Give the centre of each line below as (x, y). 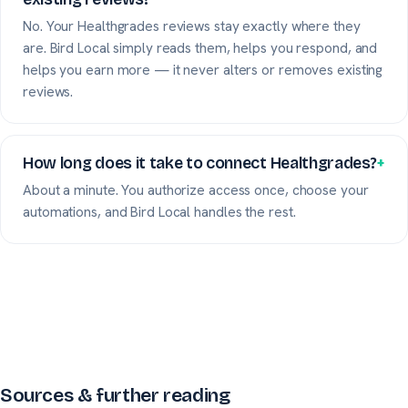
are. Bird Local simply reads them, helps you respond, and (200, 48)
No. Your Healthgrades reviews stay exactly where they (192, 26)
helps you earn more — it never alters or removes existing (203, 70)
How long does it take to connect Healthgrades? (200, 163)
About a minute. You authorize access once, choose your (196, 190)
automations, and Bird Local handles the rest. (159, 212)
